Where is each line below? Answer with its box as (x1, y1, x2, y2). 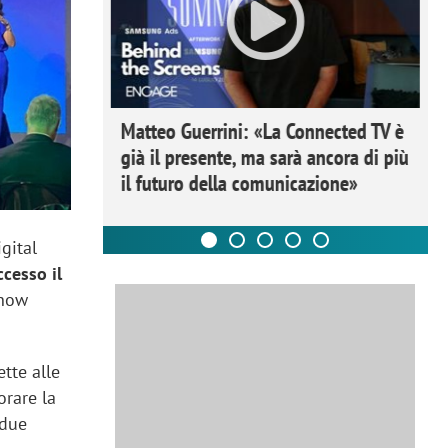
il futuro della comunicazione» (120, 168, 358, 197)
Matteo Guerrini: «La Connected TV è (120, 116, 404, 145)
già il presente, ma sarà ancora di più (120, 142, 409, 171)
